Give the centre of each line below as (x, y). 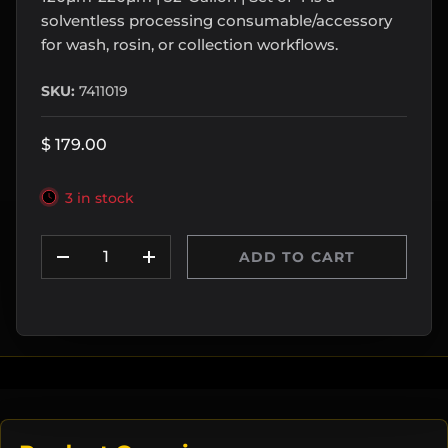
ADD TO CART (297, 256)
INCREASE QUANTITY (235, 267)
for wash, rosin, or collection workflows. (189, 44)
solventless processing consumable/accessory (216, 20)
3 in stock (99, 197)
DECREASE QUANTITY (152, 267)
